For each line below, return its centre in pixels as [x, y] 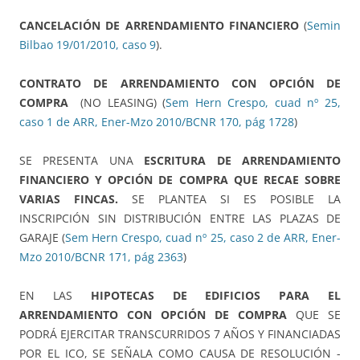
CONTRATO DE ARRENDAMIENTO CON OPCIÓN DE [180, 84]
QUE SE [314, 315]
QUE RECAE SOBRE [287, 180]
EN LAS [55, 296]
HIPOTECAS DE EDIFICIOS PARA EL [216, 296]
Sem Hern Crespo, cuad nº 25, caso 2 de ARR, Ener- [203, 238]
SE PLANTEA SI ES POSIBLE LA [229, 199]
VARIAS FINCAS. [69, 199]
